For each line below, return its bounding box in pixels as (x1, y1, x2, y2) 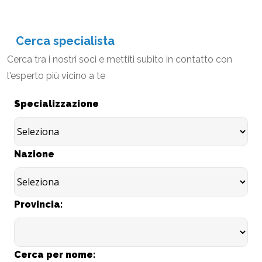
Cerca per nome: (14, 249, 95, 260)
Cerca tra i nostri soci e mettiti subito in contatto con (7, 54, 232, 65)
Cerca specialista (16, 34, 115, 48)
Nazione (14, 149, 54, 160)
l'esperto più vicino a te (7, 70, 105, 81)
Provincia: (14, 199, 63, 210)
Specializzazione (14, 98, 99, 109)
